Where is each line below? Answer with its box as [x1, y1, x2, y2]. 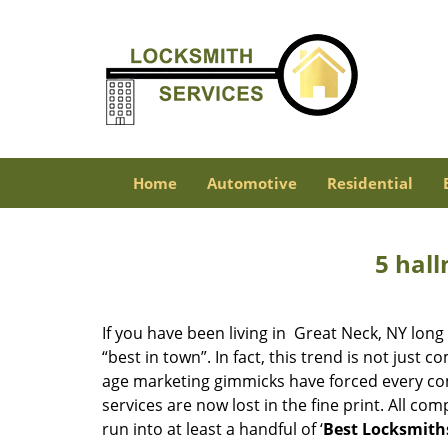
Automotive [206, 173, 297, 193]
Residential [326, 173, 413, 193]
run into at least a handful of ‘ [102, 418, 323, 440]
